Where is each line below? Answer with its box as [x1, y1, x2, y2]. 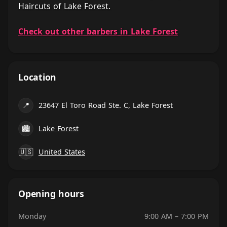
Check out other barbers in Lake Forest [18, 26, 178, 37]
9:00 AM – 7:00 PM [144, 211, 209, 221]
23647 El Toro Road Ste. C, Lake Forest [39, 100, 173, 110]
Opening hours [18, 187, 84, 200]
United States [39, 147, 85, 157]
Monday [18, 211, 46, 221]
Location [18, 71, 56, 83]
